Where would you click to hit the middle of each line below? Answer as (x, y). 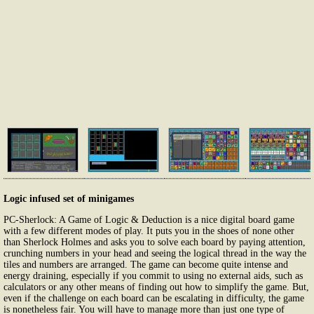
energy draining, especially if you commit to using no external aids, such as (153, 275)
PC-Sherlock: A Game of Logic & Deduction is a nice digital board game (149, 219)
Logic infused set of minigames (69, 198)
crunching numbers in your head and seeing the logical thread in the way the (155, 253)
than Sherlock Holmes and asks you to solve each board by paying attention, (155, 242)
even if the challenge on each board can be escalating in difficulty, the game (154, 298)
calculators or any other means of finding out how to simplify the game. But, (156, 287)
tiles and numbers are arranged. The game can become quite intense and (146, 264)
